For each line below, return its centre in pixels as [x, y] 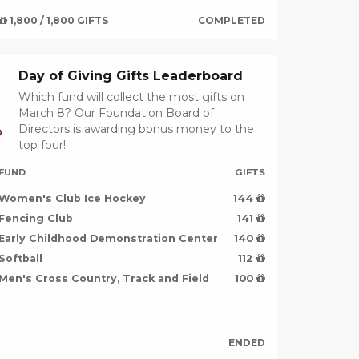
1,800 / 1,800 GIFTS [57, 21]
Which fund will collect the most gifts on [131, 97]
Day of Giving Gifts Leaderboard [130, 76]
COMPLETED [231, 21]
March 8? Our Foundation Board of [116, 113]
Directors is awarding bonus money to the [136, 129]
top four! [42, 145]
